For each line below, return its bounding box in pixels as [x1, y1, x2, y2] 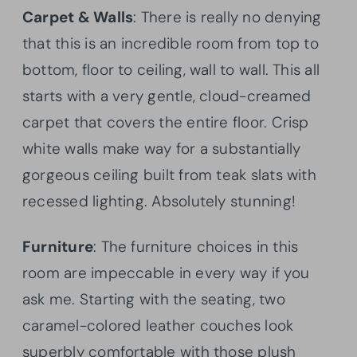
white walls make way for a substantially [22, 139, 301, 159]
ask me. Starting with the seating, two [22, 289, 285, 310]
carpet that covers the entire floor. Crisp [22, 112, 309, 133]
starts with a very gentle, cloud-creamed [22, 86, 312, 107]
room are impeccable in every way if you [22, 263, 309, 284]
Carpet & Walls [22, 7, 134, 28]
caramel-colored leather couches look [22, 316, 294, 336]
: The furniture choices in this [93, 237, 299, 257]
